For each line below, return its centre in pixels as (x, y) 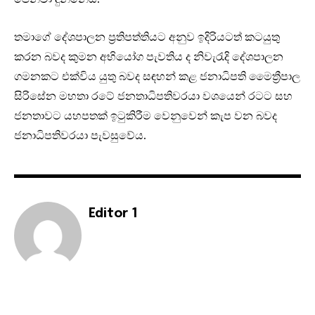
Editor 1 (113, 214)
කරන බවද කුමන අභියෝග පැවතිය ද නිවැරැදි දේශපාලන (149, 57)
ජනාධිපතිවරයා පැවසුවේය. (80, 135)
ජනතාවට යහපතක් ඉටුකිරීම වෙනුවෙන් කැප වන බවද (146, 116)
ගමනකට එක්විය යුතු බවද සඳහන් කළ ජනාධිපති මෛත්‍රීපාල (157, 76)
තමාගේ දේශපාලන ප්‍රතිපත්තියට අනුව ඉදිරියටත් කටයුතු (147, 37)
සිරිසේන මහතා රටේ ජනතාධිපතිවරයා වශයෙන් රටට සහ (153, 96)
